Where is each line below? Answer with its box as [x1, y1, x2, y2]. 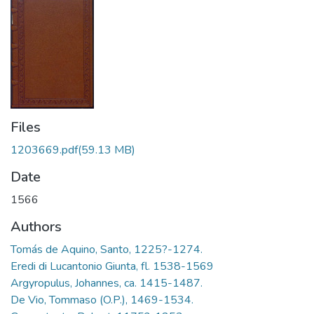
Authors [11, 217, 62, 236]
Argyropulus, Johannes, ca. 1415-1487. [11, 275, 203, 291]
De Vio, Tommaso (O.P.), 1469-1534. [11, 292, 193, 308]
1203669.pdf [11, 142, 78, 158]
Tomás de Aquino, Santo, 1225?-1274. [11, 242, 203, 257]
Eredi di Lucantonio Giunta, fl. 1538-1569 [11, 259, 214, 274]
